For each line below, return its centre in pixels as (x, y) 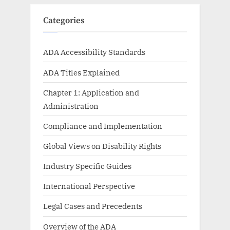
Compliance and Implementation (103, 126)
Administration (71, 106)
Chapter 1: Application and (91, 92)
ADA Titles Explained (81, 72)
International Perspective (89, 186)
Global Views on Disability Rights (102, 146)
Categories (64, 21)
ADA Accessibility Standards (94, 52)
